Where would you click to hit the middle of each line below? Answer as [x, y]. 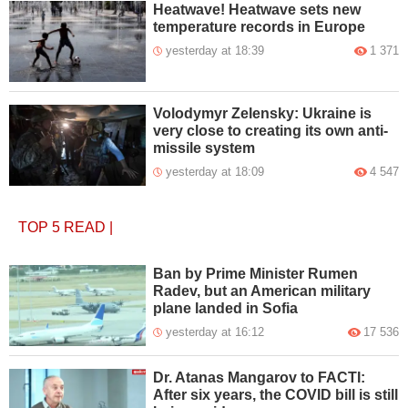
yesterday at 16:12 [215, 331]
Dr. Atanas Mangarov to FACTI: [260, 377]
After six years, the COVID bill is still [276, 394]
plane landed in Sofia [226, 308]
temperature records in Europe [260, 26]
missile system [204, 148]
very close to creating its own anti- [271, 130]
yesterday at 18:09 [215, 171]
